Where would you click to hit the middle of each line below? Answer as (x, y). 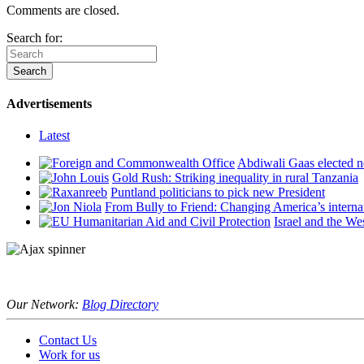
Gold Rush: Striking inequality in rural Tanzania (235, 178)
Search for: (35, 37)
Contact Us (68, 340)
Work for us (69, 355)
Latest (54, 136)
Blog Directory (120, 305)
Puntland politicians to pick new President (218, 193)
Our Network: (44, 305)
